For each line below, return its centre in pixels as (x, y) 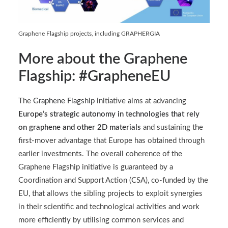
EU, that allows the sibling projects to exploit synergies (110, 194)
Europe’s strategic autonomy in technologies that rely (109, 114)
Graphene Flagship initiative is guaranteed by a (96, 167)
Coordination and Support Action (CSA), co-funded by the (113, 180)
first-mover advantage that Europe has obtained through (111, 141)
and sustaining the (172, 127)
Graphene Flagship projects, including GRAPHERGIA (89, 34)
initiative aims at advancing (140, 101)
